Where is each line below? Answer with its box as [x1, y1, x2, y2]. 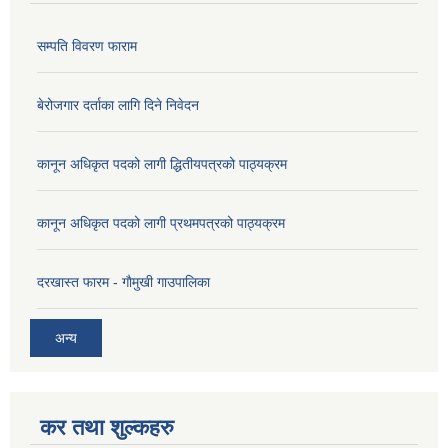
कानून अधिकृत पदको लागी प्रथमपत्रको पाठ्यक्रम [37, 214, 285, 231]
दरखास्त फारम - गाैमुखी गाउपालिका [37, 273, 210, 290]
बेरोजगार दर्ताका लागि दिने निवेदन [37, 96, 199, 113]
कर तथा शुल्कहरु [40, 415, 174, 441]
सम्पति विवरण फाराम [37, 37, 137, 54]
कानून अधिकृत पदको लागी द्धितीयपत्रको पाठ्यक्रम [37, 155, 287, 172]
